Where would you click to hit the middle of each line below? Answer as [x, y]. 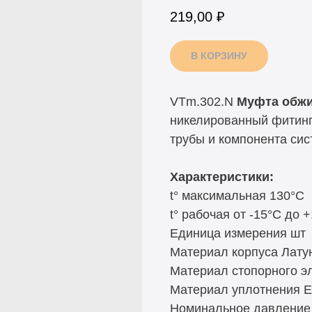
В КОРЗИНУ [219, 55]
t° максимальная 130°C [237, 195]
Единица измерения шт [238, 233]
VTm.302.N [203, 101]
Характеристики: [222, 177]
